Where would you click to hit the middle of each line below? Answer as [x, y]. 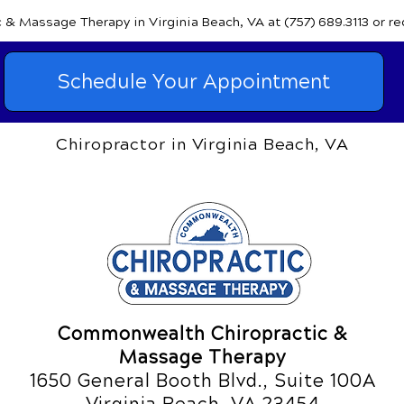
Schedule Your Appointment [194, 81]
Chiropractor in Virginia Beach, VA [202, 144]
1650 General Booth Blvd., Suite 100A [202, 381]
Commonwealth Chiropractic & [202, 334]
